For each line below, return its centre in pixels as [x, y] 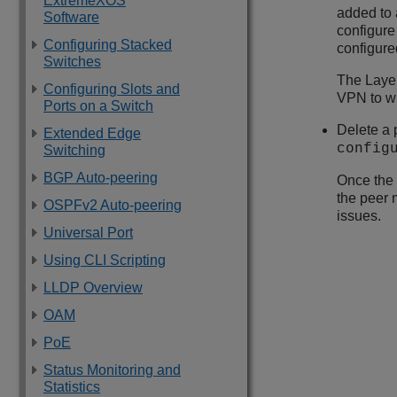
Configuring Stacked [108, 45]
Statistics [72, 387]
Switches [72, 62]
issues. [359, 216]
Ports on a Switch [98, 106]
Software [71, 17]
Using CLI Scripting [105, 260]
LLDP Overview [93, 288]
